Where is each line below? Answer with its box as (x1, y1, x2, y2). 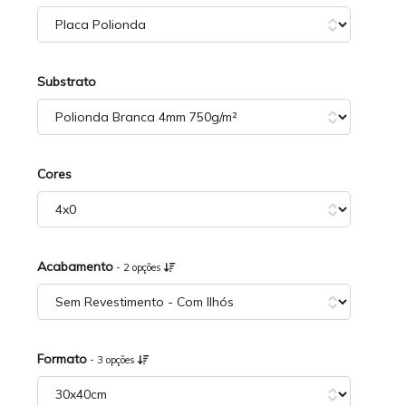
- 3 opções (87, 353, 139, 366)
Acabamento (37, 258, 114, 275)
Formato (37, 351, 88, 367)
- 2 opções (113, 261, 165, 274)
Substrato (37, 73, 97, 90)
